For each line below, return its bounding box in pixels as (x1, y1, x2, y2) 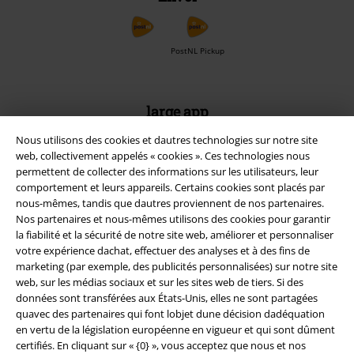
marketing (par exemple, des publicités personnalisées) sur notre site (16, 259, 337, 274)
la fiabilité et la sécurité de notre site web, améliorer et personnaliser (16, 228, 333, 243)
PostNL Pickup (170, 45, 224, 57)
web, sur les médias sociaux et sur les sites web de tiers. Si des (16, 275, 303, 290)
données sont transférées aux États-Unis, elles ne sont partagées (16, 291, 318, 306)
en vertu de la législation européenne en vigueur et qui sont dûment (16, 322, 335, 337)
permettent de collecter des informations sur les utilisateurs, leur (16, 164, 318, 179)
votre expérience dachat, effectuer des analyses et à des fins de (16, 243, 310, 258)
